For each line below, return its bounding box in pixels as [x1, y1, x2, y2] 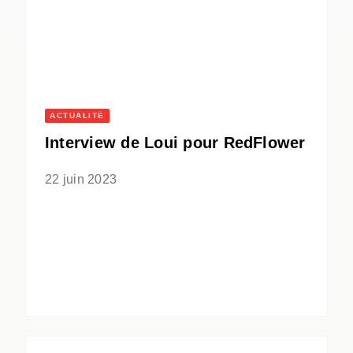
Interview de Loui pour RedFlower [45, 134, 306, 152]
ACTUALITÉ [50, 111, 105, 121]
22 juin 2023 [45, 173, 117, 187]
